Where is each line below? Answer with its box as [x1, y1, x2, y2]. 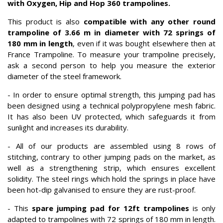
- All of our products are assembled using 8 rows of [7, 141, 216, 151]
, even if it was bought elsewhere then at [72, 38, 216, 49]
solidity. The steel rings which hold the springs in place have [7, 174, 216, 184]
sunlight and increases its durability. [7, 122, 128, 133]
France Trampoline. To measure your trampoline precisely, [7, 49, 216, 60]
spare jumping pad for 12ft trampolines [28, 203, 189, 214]
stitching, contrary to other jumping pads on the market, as [7, 152, 216, 162]
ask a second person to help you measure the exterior [7, 60, 216, 71]
